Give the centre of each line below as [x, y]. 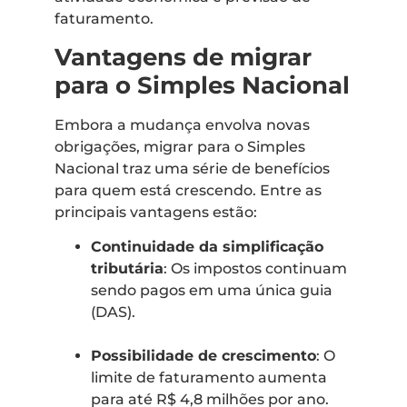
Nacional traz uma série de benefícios [192, 168]
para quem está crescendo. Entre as [188, 190]
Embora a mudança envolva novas [182, 124]
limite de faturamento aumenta [209, 377]
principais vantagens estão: [156, 212]
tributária [127, 268]
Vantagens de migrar [183, 57]
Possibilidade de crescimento [203, 355]
